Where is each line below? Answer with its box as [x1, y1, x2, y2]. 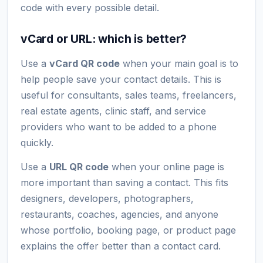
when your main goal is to [120, 57, 238, 69]
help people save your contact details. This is [21, 73, 221, 85]
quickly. [21, 136, 53, 149]
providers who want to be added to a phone [21, 120, 217, 133]
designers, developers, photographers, [21, 192, 194, 204]
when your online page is [109, 160, 224, 173]
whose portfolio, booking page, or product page [21, 224, 236, 236]
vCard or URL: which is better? [21, 31, 187, 46]
